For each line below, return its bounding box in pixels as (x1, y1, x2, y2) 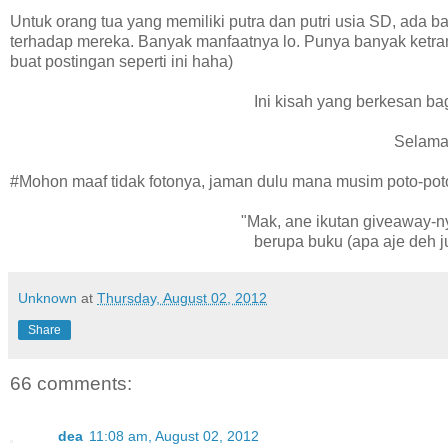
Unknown (18, 290, 77, 307)
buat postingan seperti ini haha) (10, 53, 233, 71)
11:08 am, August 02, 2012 (89, 427, 259, 444)
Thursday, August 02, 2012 (97, 290, 267, 307)
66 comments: (10, 373, 132, 395)
